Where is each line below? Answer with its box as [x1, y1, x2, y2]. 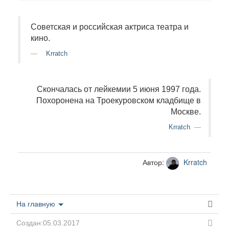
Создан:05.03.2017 [16, 219, 80, 227]
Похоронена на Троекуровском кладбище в [36, 96, 201, 105]
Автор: [143, 157, 166, 168]
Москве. [171, 107, 201, 116]
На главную [16, 200, 57, 208]
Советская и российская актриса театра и [31, 22, 189, 31]
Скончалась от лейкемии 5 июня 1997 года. [37, 85, 201, 94]
